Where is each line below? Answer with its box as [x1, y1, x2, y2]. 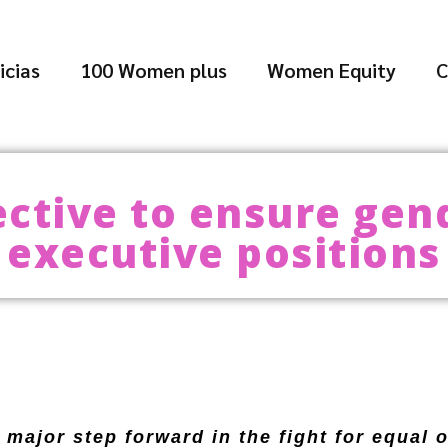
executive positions [7, 225, 441, 280]
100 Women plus [80, 57, 228, 83]
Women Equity [267, 57, 397, 83]
